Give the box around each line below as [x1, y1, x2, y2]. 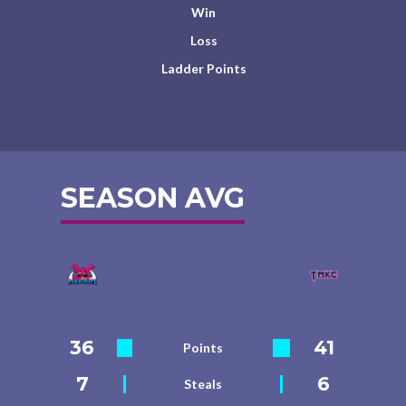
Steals [184, 376, 223, 391]
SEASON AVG [61, 181, 246, 215]
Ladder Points [160, 61, 246, 76]
